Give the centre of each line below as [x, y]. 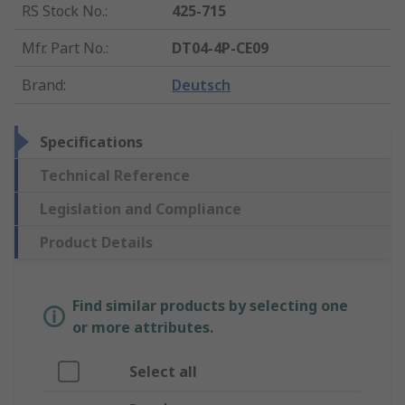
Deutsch [202, 85]
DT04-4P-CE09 [221, 48]
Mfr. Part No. [64, 48]
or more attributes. [143, 328]
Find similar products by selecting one [210, 306]
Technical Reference [115, 176]
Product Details [96, 243]
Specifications [91, 142]
